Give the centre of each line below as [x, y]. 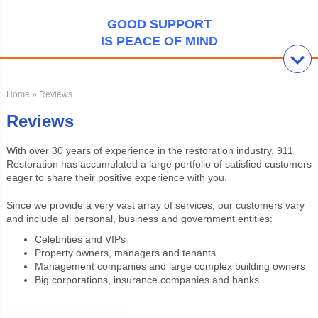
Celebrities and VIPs [80, 239]
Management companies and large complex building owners [170, 266]
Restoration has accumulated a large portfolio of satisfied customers [159, 164]
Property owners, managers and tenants [125, 252]
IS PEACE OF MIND [159, 41]
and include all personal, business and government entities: [139, 218]
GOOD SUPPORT [159, 24]
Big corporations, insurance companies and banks [147, 279]
